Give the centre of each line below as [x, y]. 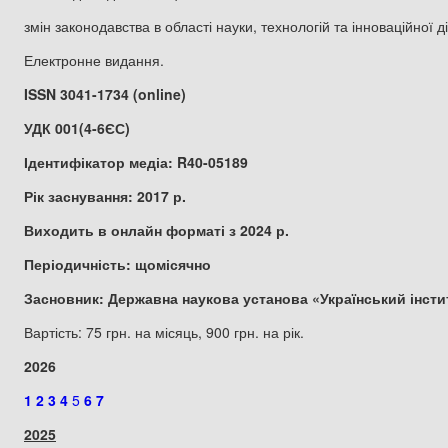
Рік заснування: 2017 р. [105, 195]
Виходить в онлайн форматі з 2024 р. [156, 229]
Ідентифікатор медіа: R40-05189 [136, 161]
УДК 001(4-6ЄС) [77, 127]
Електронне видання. [94, 59]
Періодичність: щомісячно [117, 263]
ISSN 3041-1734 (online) [105, 93]
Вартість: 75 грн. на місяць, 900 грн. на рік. [164, 331]
